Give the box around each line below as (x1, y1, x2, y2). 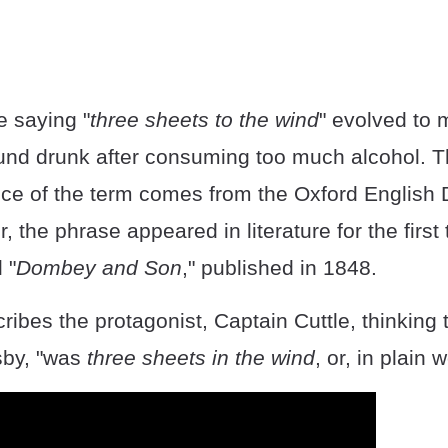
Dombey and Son (16, 255, 182, 279)
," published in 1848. (182, 255, 377, 279)
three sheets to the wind (90, 107, 319, 131)
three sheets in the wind (87, 345, 315, 369)
